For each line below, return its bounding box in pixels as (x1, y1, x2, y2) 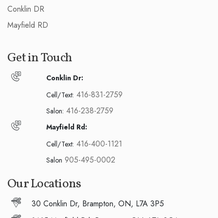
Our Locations (7, 175, 81, 193)
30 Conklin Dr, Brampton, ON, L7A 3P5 (32, 198, 164, 209)
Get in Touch (7, 49, 72, 67)
